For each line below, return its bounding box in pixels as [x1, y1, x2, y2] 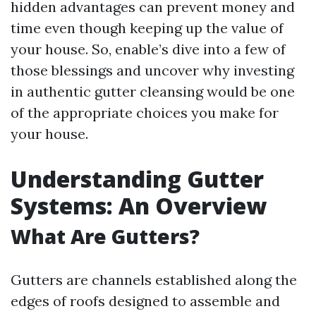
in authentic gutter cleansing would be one [11, 83, 295, 100]
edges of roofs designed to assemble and [11, 292, 280, 310]
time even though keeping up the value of [11, 19, 284, 37]
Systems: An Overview [11, 190, 267, 221]
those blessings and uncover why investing [11, 61, 294, 79]
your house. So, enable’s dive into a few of [11, 40, 286, 58]
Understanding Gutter [11, 164, 264, 194]
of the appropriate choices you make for [11, 104, 279, 121]
